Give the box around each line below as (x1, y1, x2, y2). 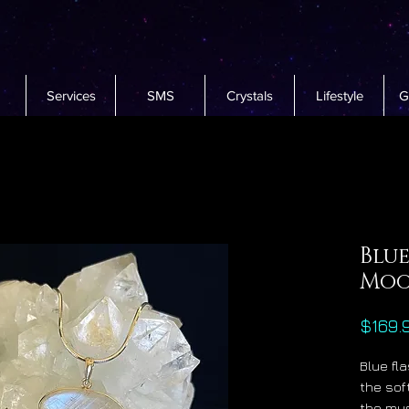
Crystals (226, 88, 273, 104)
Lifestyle (315, 88, 363, 104)
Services (46, 88, 96, 104)
